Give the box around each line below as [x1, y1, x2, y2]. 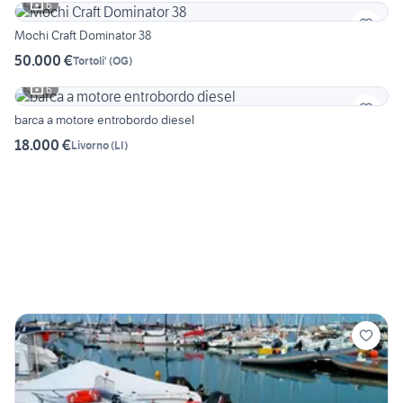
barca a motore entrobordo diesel [161, 112, 194, 129]
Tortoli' [73, 53, 107, 67]
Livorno [71, 138, 109, 152]
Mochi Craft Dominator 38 [14, 27, 151, 44]
